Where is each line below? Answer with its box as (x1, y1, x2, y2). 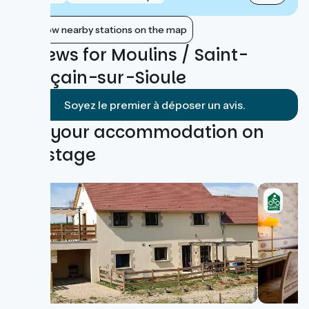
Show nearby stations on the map (34, 23, 187, 36)
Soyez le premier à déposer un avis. (63, 98, 246, 112)
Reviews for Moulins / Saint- (11, 43, 248, 66)
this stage (11, 143, 96, 166)
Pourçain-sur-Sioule (11, 66, 186, 89)
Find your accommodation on (11, 121, 264, 143)
